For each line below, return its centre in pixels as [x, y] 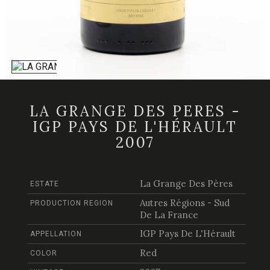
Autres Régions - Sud [184, 203]
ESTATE [45, 184]
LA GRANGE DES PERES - [135, 111]
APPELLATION [56, 234]
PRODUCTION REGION [72, 203]
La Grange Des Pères [186, 184]
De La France [169, 215]
